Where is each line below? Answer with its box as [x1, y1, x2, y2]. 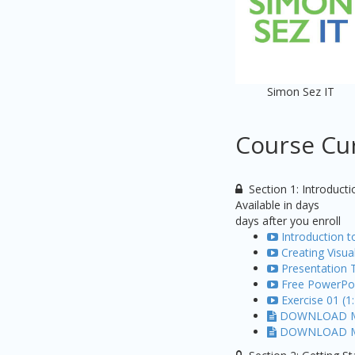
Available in [235, 197, 296, 212]
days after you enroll [235, 213, 341, 228]
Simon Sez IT [267, 84, 334, 99]
